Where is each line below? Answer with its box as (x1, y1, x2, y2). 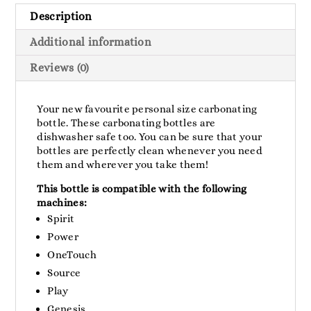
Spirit (47, 212, 75, 225)
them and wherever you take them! (37, 158, 209, 171)
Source (47, 266, 81, 279)
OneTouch (47, 248, 96, 261)
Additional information (30, 35, 152, 49)
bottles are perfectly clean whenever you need (37, 144, 262, 157)
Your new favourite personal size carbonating (37, 102, 258, 115)
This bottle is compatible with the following (37, 182, 247, 195)
